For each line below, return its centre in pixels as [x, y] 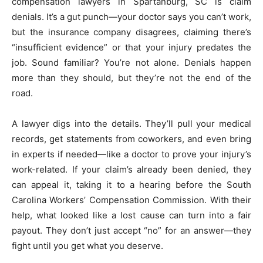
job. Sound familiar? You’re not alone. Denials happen [131, 63]
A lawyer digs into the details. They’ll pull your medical [131, 124]
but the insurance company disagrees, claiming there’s [131, 32]
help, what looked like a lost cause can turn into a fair [131, 215]
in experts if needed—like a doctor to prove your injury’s [131, 154]
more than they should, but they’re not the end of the [131, 78]
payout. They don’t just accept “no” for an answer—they [131, 231]
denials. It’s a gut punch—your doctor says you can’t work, [131, 17]
